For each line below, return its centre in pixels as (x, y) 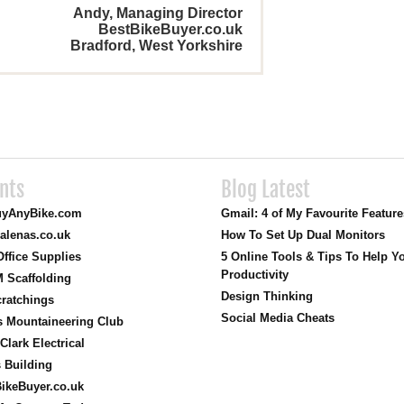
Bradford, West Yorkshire (157, 46)
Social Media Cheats (278, 318)
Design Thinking (267, 296)
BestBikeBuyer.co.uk (171, 29)
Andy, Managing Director (158, 13)
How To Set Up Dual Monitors (303, 235)
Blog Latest (266, 190)
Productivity (255, 275)
